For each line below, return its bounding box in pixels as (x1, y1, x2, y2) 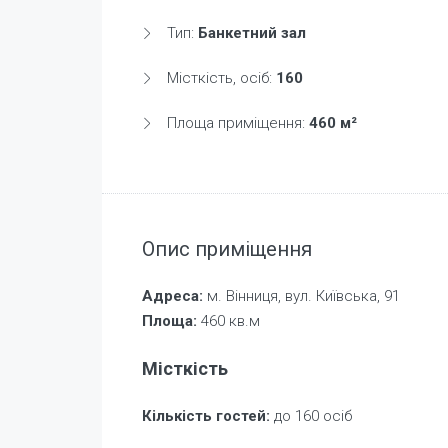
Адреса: (142, 286, 203, 305)
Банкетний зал (198, 23, 306, 42)
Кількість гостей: (142, 406, 270, 425)
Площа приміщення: (163, 113, 309, 132)
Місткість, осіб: (163, 68, 276, 87)
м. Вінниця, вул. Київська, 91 (203, 286, 400, 305)
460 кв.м (197, 311, 260, 330)
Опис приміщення (142, 236, 312, 261)
